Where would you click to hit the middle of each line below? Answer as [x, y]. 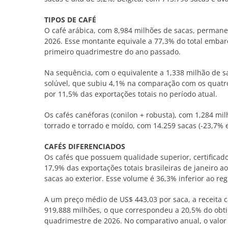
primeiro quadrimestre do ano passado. [112, 51]
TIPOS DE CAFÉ [70, 19]
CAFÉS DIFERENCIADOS [84, 146]
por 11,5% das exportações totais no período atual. [131, 94]
